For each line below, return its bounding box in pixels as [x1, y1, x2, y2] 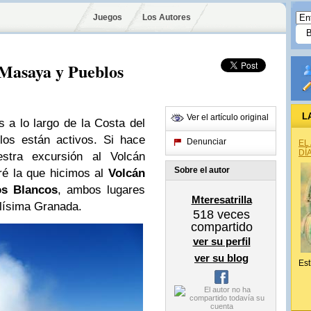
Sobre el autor [174, 165, 230, 175]
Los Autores [142, 12, 191, 22]
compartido [190, 220, 253, 234]
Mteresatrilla [191, 194, 252, 205]
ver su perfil [192, 235, 251, 247]
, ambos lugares [58, 183, 145, 196]
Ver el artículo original [187, 112, 269, 122]
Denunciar [187, 137, 226, 146]
